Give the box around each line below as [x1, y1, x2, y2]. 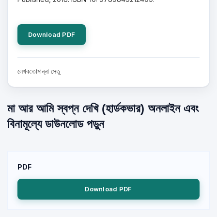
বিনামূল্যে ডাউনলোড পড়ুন [7, 117, 104, 130]
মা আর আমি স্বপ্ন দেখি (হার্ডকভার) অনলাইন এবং [7, 102, 199, 115]
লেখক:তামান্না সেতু [17, 67, 60, 75]
